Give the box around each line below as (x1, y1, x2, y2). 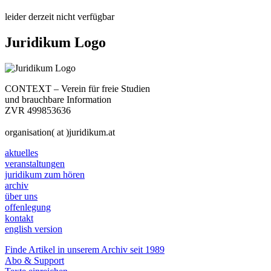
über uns (5, 191, 38, 201)
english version (5, 223, 62, 234)
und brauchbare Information (5, 94, 111, 105)
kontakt (5, 212, 33, 223)
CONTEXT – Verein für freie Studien (5, 83, 150, 94)
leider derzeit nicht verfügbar (5, 11, 114, 22)
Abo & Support (5, 255, 64, 266)
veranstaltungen (5, 158, 65, 169)
